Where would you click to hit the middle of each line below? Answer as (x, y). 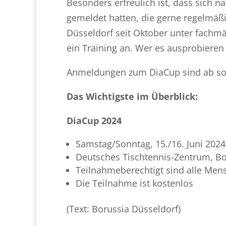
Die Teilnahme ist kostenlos (134, 183)
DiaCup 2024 (94, 120)
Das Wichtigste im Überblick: (132, 96)
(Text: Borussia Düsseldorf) (124, 209)
